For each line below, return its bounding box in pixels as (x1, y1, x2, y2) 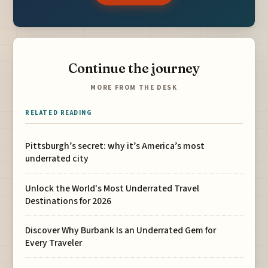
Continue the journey (68, 60, 200, 77)
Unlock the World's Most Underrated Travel (25, 181, 200, 195)
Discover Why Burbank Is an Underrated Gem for (25, 223, 217, 237)
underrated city (25, 152, 89, 166)
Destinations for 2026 (25, 194, 112, 208)
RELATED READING (25, 108, 93, 118)
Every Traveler (25, 236, 83, 249)
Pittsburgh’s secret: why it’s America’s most (25, 139, 205, 153)
